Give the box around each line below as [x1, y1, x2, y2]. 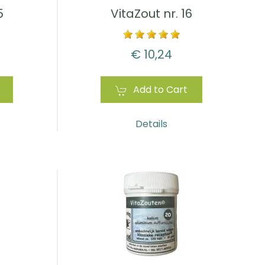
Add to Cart [133, 83, 188, 97]
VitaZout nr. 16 [111, 5, 192, 22]
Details [135, 117, 167, 131]
